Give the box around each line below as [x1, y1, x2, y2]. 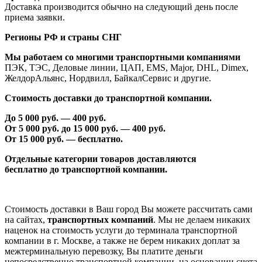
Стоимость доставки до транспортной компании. [5, 92, 212, 103]
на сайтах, [5, 214, 47, 225]
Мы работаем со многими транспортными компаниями [5, 51, 240, 62]
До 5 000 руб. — [5, 112, 73, 123]
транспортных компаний [47, 214, 153, 225]
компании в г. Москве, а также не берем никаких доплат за [5, 235, 240, 246]
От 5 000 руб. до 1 [5, 123, 78, 133]
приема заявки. [5, 12, 65, 22]
